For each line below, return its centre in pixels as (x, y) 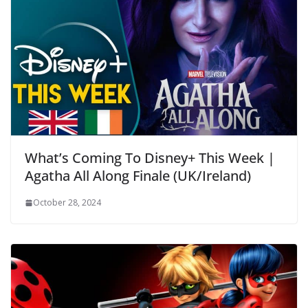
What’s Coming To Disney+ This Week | (150, 158)
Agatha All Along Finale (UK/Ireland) (138, 176)
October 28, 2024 (67, 203)
